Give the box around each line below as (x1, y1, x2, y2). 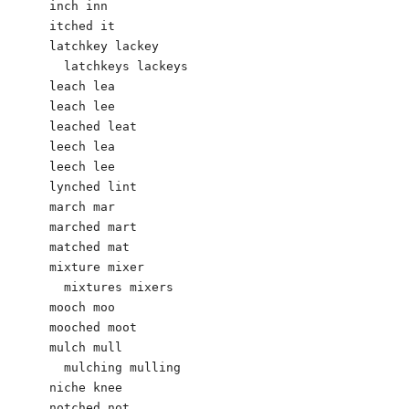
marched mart (49, 219, 137, 234)
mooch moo (49, 299, 115, 314)
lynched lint (49, 179, 137, 194)
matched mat (49, 239, 130, 254)
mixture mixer (49, 259, 144, 274)
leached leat (49, 119, 137, 133)
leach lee (49, 99, 115, 113)
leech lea (49, 139, 115, 153)
